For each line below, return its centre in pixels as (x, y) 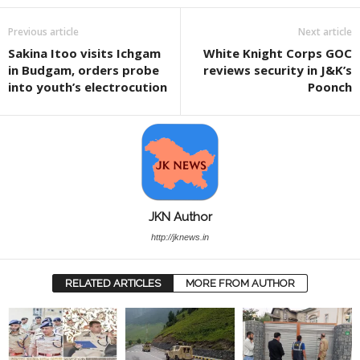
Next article (325, 31)
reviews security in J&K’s (278, 70)
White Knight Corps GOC (278, 53)
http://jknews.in (180, 237)
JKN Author (180, 217)
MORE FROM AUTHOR (240, 283)
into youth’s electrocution (88, 86)
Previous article (43, 31)
